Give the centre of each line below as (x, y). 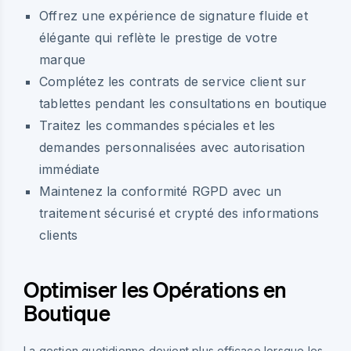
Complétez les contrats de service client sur (173, 81)
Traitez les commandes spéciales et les (157, 125)
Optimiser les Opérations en (155, 289)
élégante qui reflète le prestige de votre (159, 37)
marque (63, 59)
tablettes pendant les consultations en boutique (183, 103)
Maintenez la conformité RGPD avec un (161, 191)
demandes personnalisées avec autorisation (172, 147)
